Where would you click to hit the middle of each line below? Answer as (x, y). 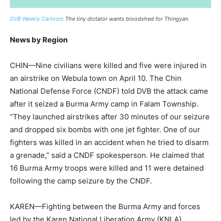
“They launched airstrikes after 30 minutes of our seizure (110, 116)
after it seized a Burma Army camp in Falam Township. (104, 104)
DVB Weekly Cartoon (36, 18)
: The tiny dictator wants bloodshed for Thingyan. (126, 18)
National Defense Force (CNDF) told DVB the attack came (109, 91)
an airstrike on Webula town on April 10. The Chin (96, 78)
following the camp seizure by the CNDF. (82, 181)
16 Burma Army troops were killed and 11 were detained (107, 168)
